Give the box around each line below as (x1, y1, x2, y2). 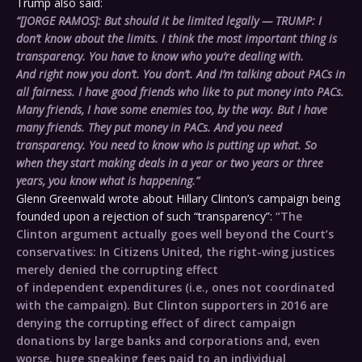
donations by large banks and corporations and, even (16, 333, 320, 349)
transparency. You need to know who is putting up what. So (16, 137, 317, 154)
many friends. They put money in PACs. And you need (16, 120, 282, 136)
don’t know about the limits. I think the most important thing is (16, 31, 337, 47)
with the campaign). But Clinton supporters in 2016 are (16, 297, 328, 314)
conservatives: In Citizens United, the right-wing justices (16, 244, 335, 260)
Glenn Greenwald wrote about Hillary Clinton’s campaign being (16, 191, 340, 207)
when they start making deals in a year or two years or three (16, 155, 323, 171)
